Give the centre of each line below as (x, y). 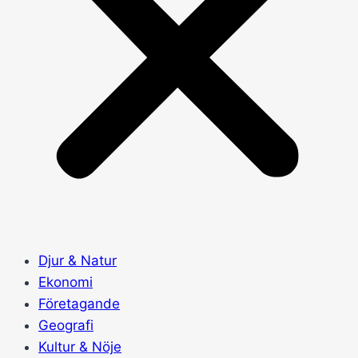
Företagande (79, 304)
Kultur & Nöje (80, 347)
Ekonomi (66, 282)
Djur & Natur (78, 261)
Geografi (66, 325)
